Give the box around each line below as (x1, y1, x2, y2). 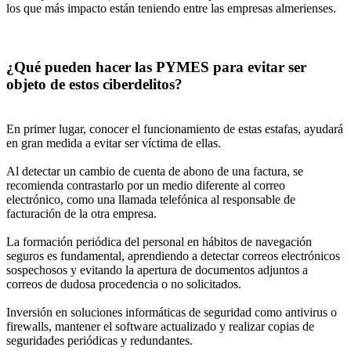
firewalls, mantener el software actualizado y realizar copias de (6, 319, 314, 333)
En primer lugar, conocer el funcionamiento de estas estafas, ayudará (6, 121, 343, 136)
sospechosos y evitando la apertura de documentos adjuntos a (6, 262, 308, 277)
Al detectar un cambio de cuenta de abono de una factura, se (6, 164, 303, 178)
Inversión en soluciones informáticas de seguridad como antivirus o (6, 305, 337, 319)
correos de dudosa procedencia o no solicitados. (6, 277, 241, 291)
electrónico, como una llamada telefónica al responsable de (6, 192, 295, 206)
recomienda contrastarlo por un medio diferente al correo (6, 178, 285, 192)
